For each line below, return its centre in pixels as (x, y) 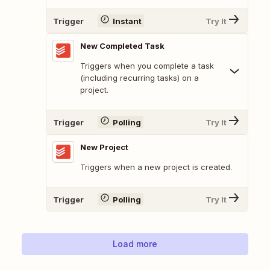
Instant (127, 21)
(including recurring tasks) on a (140, 78)
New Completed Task (122, 46)
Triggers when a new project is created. (156, 167)
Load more (135, 244)
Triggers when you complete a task (147, 66)
